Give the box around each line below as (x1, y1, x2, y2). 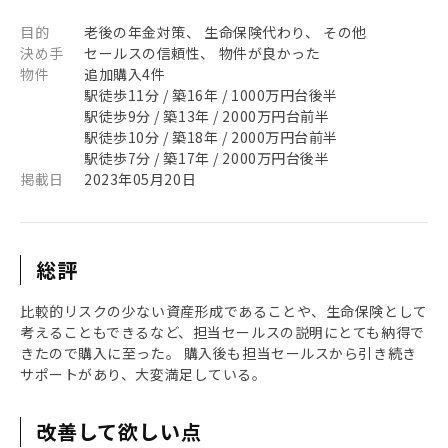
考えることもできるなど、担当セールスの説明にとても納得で (20, 322, 425, 342)
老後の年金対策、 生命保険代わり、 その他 (84, 22, 367, 42)
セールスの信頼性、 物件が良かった (84, 43, 321, 63)
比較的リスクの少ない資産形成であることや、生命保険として (20, 301, 428, 321)
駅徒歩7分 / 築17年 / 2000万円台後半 (84, 148, 330, 168)
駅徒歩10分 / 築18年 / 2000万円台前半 (84, 127, 338, 147)
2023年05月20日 (84, 169, 197, 189)
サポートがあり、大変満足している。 (20, 364, 267, 384)
